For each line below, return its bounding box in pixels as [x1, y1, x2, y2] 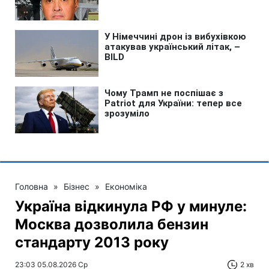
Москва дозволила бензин [15, 216, 208, 233]
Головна [15, 181, 48, 192]
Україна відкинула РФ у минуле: [15, 198, 247, 215]
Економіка [105, 181, 147, 192]
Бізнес [64, 181, 89, 192]
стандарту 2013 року [15, 234, 169, 251]
